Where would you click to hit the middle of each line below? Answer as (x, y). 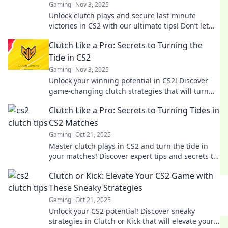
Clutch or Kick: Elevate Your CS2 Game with (131, 176)
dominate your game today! (96, 166)
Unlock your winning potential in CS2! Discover (129, 81)
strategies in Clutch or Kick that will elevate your (131, 221)
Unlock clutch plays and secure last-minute (122, 16)
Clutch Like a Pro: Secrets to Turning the (126, 45)
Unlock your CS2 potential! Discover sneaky (122, 211)
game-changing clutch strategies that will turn (129, 91)
